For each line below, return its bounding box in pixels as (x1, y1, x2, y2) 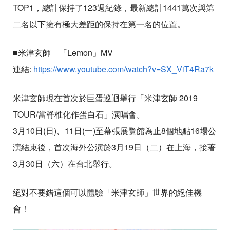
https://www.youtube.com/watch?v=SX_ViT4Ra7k (33, 63, 214, 75)
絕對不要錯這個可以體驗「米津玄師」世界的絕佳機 (12, 186, 202, 199)
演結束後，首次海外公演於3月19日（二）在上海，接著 (12, 141, 216, 154)
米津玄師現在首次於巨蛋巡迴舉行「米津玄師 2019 (12, 92, 198, 104)
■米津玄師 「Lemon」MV (12, 47, 113, 59)
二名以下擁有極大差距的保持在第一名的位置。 (12, 18, 185, 30)
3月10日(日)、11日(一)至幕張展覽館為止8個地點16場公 (12, 125, 216, 137)
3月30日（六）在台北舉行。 (12, 158, 117, 170)
